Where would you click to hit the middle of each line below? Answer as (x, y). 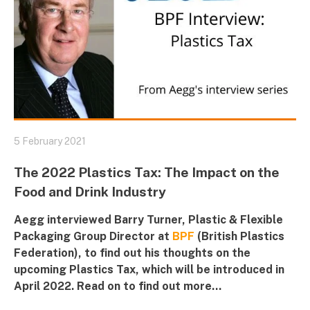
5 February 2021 (50, 141)
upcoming (42, 269)
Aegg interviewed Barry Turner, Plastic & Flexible (148, 219)
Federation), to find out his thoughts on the (132, 253)
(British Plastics (241, 236)
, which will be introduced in (210, 269)
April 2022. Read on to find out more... (118, 286)
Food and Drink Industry (90, 191)
